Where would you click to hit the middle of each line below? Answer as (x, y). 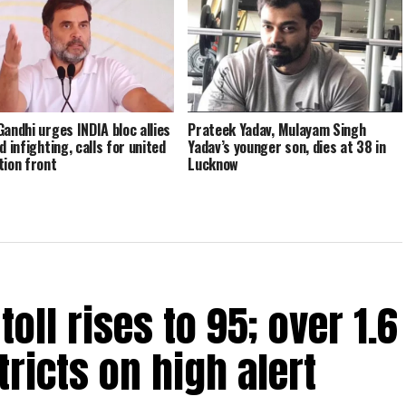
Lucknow (213, 164)
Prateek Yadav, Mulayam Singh (277, 130)
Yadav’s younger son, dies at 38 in (287, 147)
